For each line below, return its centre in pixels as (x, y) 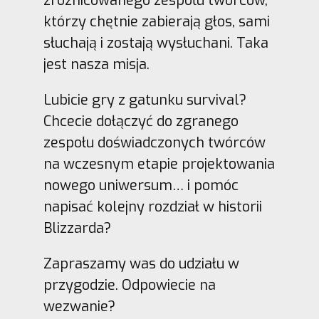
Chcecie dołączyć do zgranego (141, 122)
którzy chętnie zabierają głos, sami (156, 22)
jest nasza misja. (96, 65)
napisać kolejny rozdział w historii (152, 207)
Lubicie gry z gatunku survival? (145, 100)
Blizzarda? (77, 229)
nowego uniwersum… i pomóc (141, 186)
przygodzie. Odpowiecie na (129, 286)
